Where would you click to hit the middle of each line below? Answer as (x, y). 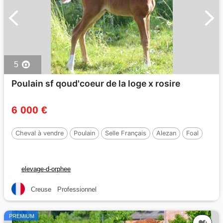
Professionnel (77, 190)
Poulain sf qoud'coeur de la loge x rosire (96, 83)
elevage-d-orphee (46, 169)
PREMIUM (22, 216)
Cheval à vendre (40, 133)
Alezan (166, 133)
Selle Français (126, 133)
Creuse (41, 190)
